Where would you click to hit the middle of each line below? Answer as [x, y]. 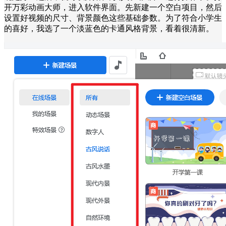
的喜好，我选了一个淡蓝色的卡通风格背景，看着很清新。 [109, 28]
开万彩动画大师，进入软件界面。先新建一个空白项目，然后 [113, 7]
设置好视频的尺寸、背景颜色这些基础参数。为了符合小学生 [113, 18]
